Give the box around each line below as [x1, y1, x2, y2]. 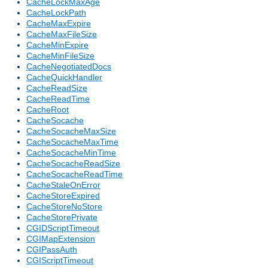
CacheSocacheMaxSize [26, 126, 116, 136]
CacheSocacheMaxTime [26, 137, 118, 147]
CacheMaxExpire [26, 19, 91, 29]
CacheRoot [26, 105, 69, 115]
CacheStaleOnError [26, 180, 100, 190]
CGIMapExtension [26, 234, 95, 244]
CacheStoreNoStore [26, 202, 102, 212]
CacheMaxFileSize [26, 29, 97, 39]
